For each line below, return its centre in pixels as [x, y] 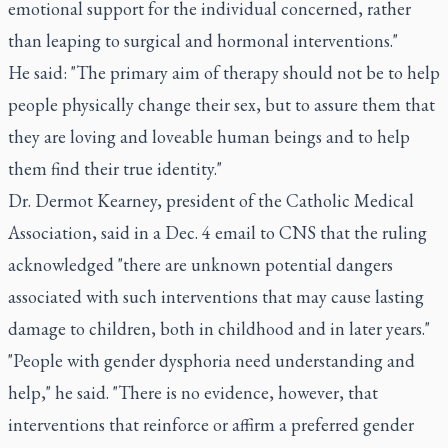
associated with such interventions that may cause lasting [216, 296]
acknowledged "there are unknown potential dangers [200, 264]
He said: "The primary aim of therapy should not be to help [224, 72]
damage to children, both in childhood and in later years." [219, 328]
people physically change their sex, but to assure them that [221, 104]
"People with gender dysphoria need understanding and [211, 360]
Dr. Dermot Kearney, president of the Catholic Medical [211, 200]
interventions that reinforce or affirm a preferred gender [211, 424]
